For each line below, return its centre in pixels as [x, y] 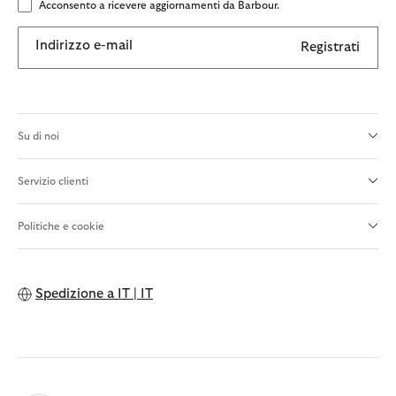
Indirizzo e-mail [84, 45]
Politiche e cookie [61, 226]
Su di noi [38, 136]
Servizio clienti [53, 181]
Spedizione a [75, 293]
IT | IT [135, 293]
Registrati [330, 48]
